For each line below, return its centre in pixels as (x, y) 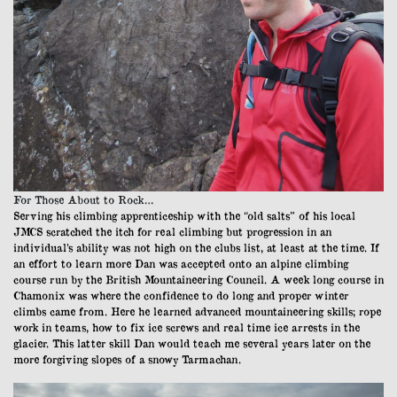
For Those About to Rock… (83, 200)
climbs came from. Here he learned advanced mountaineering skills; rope (197, 311)
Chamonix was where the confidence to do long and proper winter (181, 296)
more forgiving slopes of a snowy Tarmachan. (127, 359)
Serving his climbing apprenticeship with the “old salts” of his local (184, 216)
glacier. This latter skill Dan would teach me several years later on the (192, 343)
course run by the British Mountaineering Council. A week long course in (198, 280)
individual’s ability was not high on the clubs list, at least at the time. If (196, 248)
